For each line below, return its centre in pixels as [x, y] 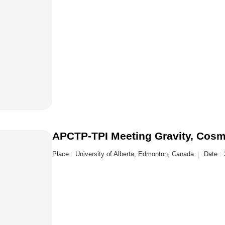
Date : [213, 154]
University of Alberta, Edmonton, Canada [135, 154]
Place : [63, 154]
